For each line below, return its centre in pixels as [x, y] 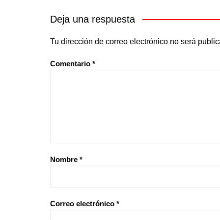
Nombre [65, 159]
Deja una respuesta [93, 19]
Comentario [71, 63]
